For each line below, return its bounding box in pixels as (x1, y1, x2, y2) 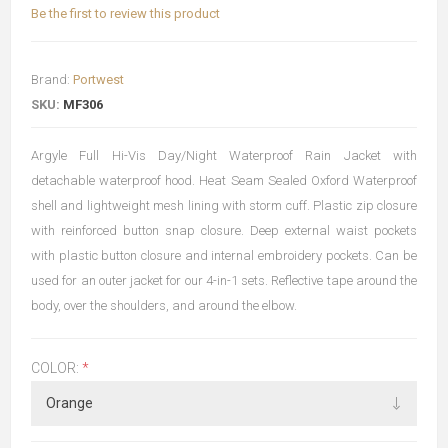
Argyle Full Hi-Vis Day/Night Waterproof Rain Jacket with (31, 147, 417, 163)
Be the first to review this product (31, 5, 220, 21)
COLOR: (31, 359, 82, 376)
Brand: (31, 71, 70, 87)
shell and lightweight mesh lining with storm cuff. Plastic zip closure (31, 197, 417, 213)
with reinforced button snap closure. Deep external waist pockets (31, 222, 417, 238)
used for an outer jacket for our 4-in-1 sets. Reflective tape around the (31, 272, 417, 288)
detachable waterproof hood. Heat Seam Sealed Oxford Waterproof (31, 172, 417, 188)
